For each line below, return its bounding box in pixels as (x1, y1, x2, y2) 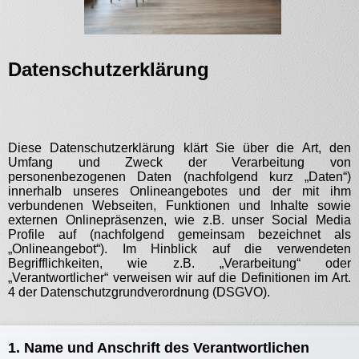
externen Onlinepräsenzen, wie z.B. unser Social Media (8, 213, 351, 227)
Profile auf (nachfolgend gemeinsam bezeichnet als (8, 228, 351, 241)
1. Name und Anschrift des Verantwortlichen (8, 340, 309, 356)
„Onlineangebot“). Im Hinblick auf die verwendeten (8, 242, 351, 256)
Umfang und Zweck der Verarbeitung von (8, 155, 351, 169)
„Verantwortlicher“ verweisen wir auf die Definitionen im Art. (8, 271, 351, 284)
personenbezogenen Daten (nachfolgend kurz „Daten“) (8, 170, 351, 184)
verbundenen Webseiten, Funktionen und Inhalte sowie (8, 199, 351, 212)
